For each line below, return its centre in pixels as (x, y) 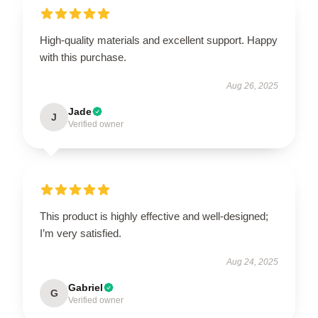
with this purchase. (83, 57)
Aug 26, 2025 (252, 86)
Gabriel (86, 287)
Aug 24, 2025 (252, 262)
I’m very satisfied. (81, 233)
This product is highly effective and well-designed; (154, 216)
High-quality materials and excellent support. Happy (159, 40)
